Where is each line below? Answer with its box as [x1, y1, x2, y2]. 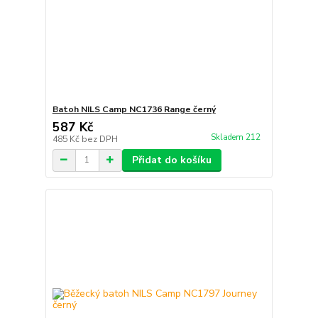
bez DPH [81, 133, 118, 145]
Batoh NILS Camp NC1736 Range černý [52, 103, 216, 115]
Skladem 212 [210, 131, 263, 143]
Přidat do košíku [131, 153, 212, 167]
